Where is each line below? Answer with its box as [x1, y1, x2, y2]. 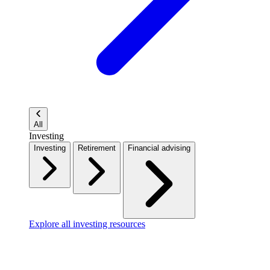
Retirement [78, 143, 116, 152]
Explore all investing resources [29, 219, 145, 229]
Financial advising [128, 143, 190, 152]
